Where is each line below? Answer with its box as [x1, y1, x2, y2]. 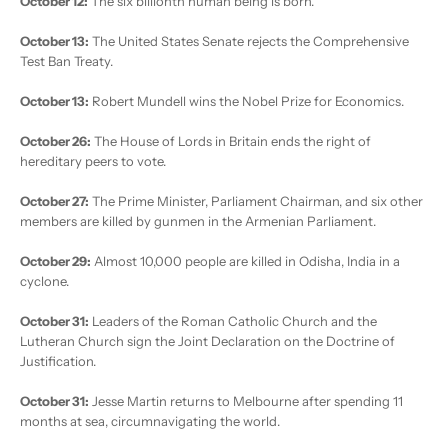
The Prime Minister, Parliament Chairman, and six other [89, 193, 423, 210]
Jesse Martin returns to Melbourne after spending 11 [89, 393, 403, 410]
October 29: [20, 253, 91, 270]
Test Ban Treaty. [20, 53, 113, 70]
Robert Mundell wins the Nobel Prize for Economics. [89, 93, 404, 110]
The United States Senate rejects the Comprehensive [89, 33, 409, 50]
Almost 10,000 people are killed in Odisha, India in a [91, 253, 400, 270]
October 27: [20, 193, 89, 210]
